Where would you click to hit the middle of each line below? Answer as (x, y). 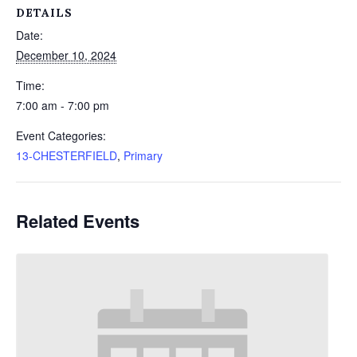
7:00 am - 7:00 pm (63, 105)
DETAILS (44, 13)
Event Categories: (61, 135)
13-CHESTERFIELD (67, 155)
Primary (143, 155)
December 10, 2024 (66, 55)
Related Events (78, 221)
